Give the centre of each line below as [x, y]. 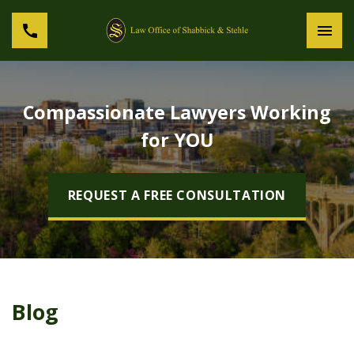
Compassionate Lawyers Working [177, 112]
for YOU [177, 140]
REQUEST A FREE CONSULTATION [177, 195]
